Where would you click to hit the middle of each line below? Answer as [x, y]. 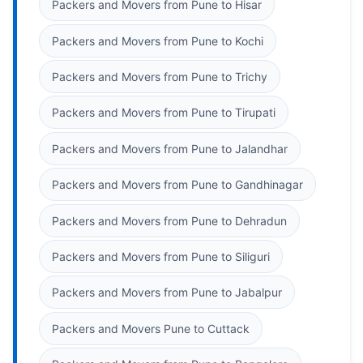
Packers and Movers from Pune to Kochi [158, 41]
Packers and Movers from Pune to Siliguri [161, 257]
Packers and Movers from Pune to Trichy [160, 76]
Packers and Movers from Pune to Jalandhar [170, 148]
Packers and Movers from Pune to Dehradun [169, 220]
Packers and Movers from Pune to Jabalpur [167, 293]
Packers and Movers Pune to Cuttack [151, 328]
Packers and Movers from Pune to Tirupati [164, 113]
